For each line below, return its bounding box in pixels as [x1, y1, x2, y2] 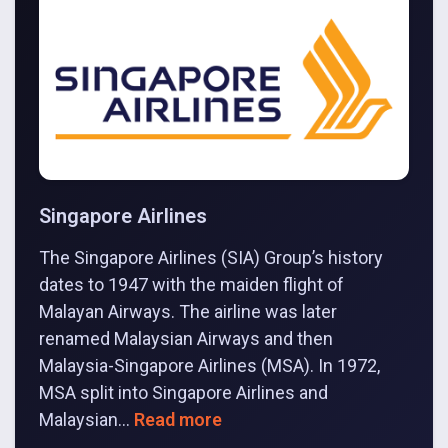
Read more [134, 408, 222, 430]
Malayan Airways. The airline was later [39, 300, 337, 322]
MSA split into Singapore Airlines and [39, 381, 328, 403]
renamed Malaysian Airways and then [39, 327, 333, 349]
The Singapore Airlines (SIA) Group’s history [39, 246, 383, 268]
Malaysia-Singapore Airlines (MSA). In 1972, [39, 354, 380, 376]
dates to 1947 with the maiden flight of [39, 273, 344, 295]
